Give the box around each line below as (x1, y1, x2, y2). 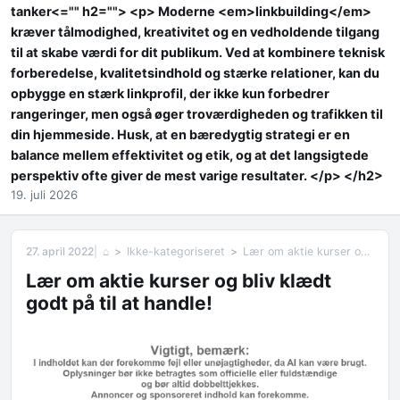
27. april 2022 (26, 244, 94, 258)
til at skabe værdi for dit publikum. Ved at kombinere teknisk (11, 45, 385, 61)
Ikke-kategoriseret (126, 244, 225, 258)
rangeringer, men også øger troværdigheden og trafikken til (11, 106, 383, 122)
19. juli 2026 (11, 187, 78, 203)
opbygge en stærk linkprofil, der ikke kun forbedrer (11, 86, 329, 102)
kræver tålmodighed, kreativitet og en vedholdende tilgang (11, 24, 379, 40)
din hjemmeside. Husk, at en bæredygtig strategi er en (11, 127, 350, 143)
